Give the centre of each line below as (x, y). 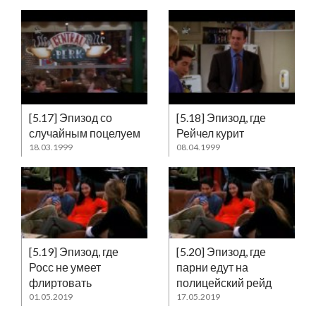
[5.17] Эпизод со (71, 118)
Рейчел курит (210, 133)
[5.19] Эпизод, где (74, 251)
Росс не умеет (65, 267)
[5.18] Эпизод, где (221, 118)
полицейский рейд (224, 282)
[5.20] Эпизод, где (221, 251)
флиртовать (60, 282)
